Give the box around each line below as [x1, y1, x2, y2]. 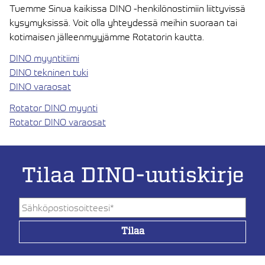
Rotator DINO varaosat [9, 115, 106, 128]
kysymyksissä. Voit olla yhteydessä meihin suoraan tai [9, 16, 237, 28]
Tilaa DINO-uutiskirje [21, 161, 244, 190]
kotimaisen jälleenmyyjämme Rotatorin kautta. [9, 30, 204, 43]
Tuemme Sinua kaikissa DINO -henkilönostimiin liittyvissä [9, 2, 245, 14]
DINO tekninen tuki [9, 66, 88, 78]
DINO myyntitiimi [9, 51, 79, 64]
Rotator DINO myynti [9, 101, 98, 114]
